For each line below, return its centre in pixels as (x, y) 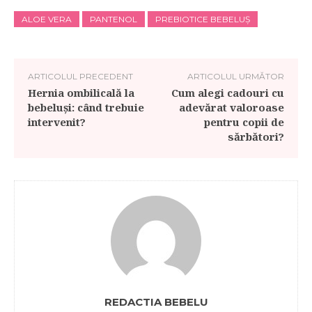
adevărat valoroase (231, 107)
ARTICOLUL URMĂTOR (235, 76)
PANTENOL (114, 19)
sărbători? (256, 136)
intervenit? (58, 122)
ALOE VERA (47, 19)
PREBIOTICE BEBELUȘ (203, 19)
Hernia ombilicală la (81, 92)
